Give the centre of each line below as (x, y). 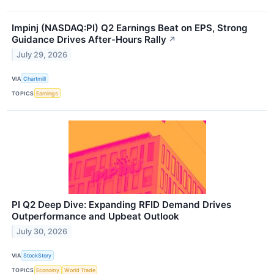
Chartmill (35, 78)
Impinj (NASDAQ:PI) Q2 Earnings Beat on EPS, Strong (130, 28)
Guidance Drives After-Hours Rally (89, 40)
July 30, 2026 (42, 232)
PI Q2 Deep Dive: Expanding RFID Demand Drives (121, 205)
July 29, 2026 (42, 54)
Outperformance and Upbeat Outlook (95, 217)
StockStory (38, 255)
